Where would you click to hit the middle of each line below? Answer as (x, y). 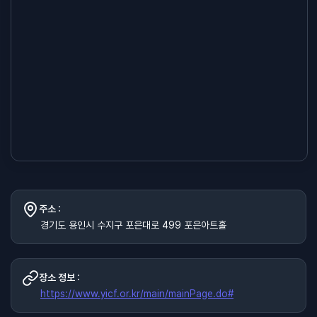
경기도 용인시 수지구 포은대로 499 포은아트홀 (133, 225)
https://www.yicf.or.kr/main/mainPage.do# (137, 293)
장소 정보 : (59, 278)
